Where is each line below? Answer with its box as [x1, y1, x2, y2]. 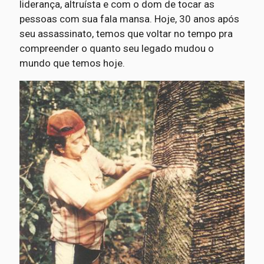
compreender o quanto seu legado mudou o [19, 42, 214, 54]
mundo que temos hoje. [19, 57, 125, 69]
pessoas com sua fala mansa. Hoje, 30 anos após [19, 12, 239, 25]
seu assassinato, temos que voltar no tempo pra [19, 27, 233, 39]
